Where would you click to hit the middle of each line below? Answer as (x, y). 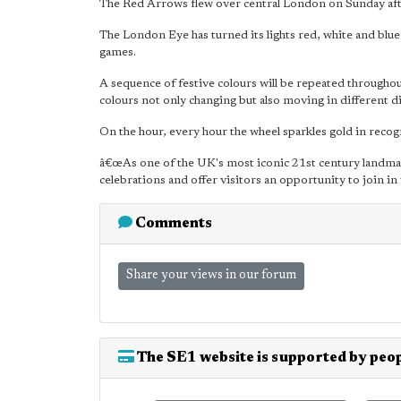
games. (118, 52)
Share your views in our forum (211, 276)
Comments (172, 224)
